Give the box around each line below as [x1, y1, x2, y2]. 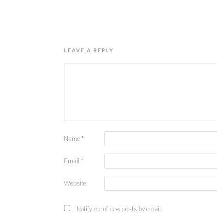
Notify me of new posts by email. [77, 205, 162, 213]
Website [64, 179, 86, 187]
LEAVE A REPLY [64, 47, 114, 53]
